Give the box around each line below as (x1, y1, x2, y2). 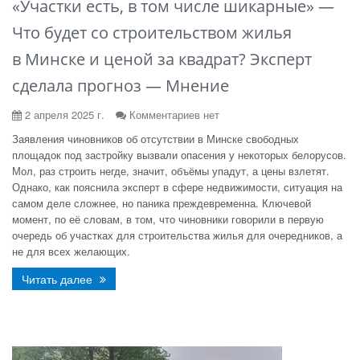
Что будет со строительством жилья (12, 22, 292, 43)
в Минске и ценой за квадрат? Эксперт (12, 48, 312, 70)
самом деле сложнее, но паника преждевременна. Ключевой (12, 195, 311, 211)
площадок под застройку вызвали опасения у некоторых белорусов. (12, 147, 346, 162)
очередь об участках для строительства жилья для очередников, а (12, 227, 342, 243)
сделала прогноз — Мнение (12, 75, 229, 96)
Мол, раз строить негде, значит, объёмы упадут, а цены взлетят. (12, 163, 329, 178)
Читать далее (22, 271, 96, 287)
